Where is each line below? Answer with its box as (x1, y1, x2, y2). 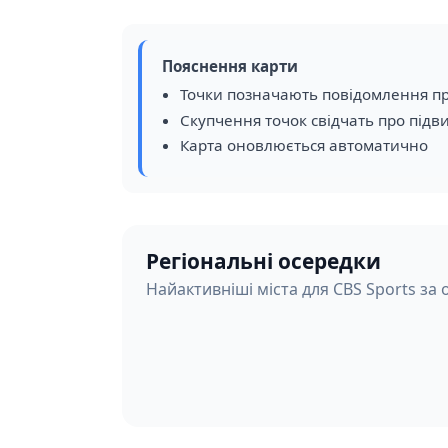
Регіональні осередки (146, 246, 381, 275)
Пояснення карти (162, 56, 298, 76)
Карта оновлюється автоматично (179, 135, 428, 156)
